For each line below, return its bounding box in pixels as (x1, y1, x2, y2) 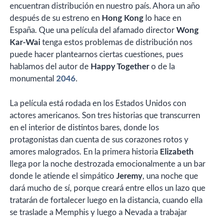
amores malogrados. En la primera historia (10, 147, 160, 156)
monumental (10, 75, 56, 83)
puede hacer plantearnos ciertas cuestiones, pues (10, 50, 183, 59)
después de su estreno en (10, 14, 102, 22)
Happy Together (91, 62, 149, 71)
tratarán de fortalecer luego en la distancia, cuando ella (10, 196, 202, 204)
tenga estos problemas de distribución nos (42, 38, 192, 46)
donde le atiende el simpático (10, 171, 116, 180)
